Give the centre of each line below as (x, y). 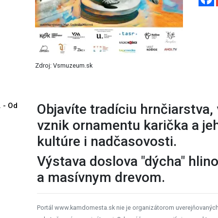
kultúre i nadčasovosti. (109, 142)
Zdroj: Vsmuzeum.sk (64, 66)
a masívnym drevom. (101, 178)
